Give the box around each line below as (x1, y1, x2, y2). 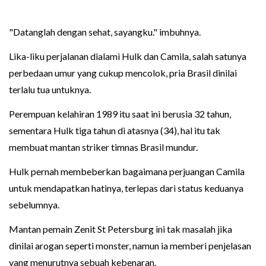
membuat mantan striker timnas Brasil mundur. (9, 141, 198, 153)
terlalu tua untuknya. (9, 83, 91, 95)
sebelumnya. (9, 198, 59, 210)
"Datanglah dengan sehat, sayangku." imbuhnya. (9, 26, 201, 37)
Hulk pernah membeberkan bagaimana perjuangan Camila (9, 165, 245, 177)
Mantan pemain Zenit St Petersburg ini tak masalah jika (9, 223, 232, 235)
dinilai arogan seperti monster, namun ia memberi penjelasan (9, 239, 251, 251)
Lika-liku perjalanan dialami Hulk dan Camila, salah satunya (9, 50, 246, 62)
